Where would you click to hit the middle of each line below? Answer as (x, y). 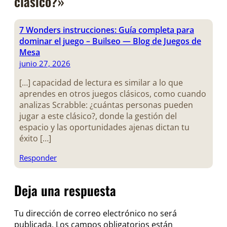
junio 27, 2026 (45, 63)
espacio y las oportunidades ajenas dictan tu (104, 127)
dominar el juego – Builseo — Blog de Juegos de (110, 41)
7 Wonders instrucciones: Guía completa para (107, 30)
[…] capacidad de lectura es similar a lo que (101, 82)
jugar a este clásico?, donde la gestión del (98, 116)
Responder (38, 157)
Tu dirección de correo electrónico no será (96, 213)
